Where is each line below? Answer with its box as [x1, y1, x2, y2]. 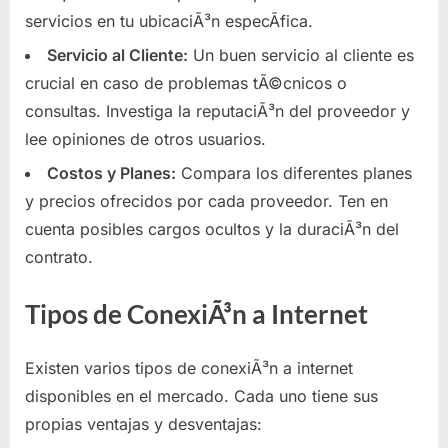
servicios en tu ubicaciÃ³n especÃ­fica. [25, 10, 313, 31]
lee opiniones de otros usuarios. [25, 129, 266, 150]
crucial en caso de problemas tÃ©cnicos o [25, 73, 347, 94]
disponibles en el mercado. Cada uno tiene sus [25, 386, 378, 407]
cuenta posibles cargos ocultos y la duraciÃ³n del [25, 219, 399, 240]
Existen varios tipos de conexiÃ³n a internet [25, 358, 353, 379]
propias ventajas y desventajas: [25, 414, 262, 435]
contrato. [25, 247, 93, 268]
